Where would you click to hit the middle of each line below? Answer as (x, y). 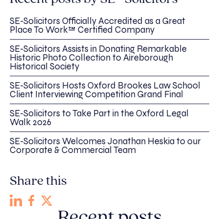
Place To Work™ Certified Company (82, 30)
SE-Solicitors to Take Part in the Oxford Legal (99, 113)
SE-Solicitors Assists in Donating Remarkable (98, 49)
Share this (38, 181)
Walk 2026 (31, 122)
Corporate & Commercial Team (73, 150)
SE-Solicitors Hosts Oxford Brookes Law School (105, 85)
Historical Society (44, 66)
